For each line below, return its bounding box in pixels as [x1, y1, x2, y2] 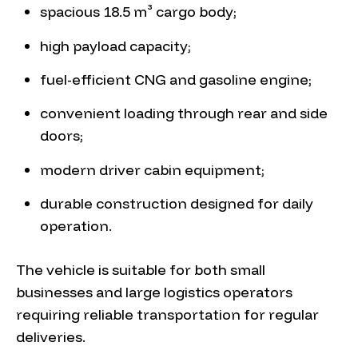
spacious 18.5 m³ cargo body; [40, 2, 237, 22]
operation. [40, 217, 112, 236]
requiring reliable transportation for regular [16, 305, 319, 324]
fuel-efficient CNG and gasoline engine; [40, 70, 312, 89]
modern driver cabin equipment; [40, 160, 265, 179]
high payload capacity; [40, 36, 191, 55]
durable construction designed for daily [40, 194, 313, 213]
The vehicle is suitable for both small [16, 261, 265, 280]
